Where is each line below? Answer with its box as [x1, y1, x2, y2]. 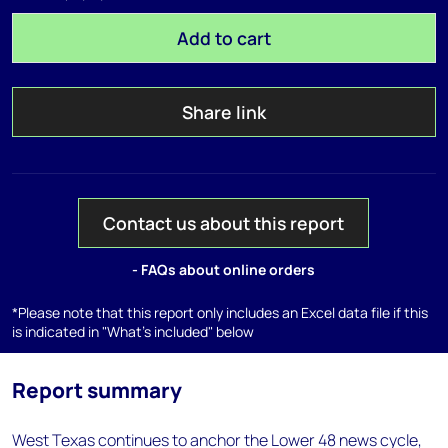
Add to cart [176, 26, 271, 50]
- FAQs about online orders [132, 260, 316, 279]
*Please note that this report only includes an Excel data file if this [12, 303, 428, 322]
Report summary [12, 376, 182, 404]
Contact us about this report [103, 211, 345, 235]
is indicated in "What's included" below [12, 322, 254, 341]
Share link [181, 100, 266, 124]
